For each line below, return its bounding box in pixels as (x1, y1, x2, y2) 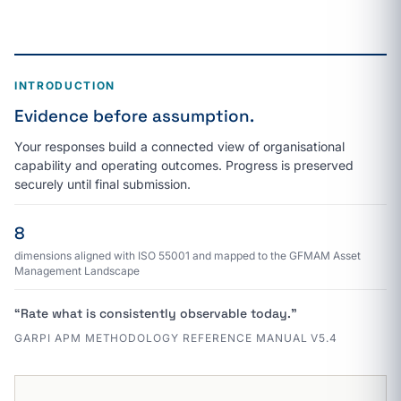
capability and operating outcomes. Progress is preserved (14, 158, 354, 173)
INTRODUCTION (14, 79, 116, 92)
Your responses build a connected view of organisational (14, 139, 345, 154)
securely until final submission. (14, 176, 191, 192)
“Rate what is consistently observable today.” (14, 305, 297, 321)
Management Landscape (14, 264, 140, 277)
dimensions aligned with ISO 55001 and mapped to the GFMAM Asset (14, 249, 361, 262)
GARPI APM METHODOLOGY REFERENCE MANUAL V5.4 (14, 331, 338, 345)
